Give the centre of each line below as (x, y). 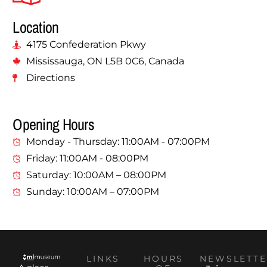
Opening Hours (54, 124)
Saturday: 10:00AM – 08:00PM (96, 175)
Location (36, 27)
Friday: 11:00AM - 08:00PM (87, 158)
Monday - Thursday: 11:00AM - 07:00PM (118, 142)
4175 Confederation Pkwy (86, 44)
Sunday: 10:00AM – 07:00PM (92, 192)
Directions (50, 78)
